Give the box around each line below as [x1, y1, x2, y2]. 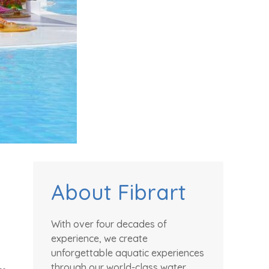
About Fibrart [51, 179, 186, 205]
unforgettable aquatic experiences [51, 247, 204, 259]
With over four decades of [51, 218, 167, 230]
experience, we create [51, 232, 148, 244]
